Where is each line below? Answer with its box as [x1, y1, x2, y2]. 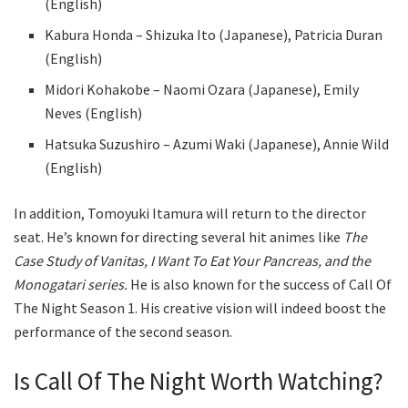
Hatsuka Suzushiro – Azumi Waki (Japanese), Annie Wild [45, 135, 390, 154]
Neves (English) [45, 104, 143, 123]
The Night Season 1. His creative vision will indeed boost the [14, 299, 386, 318]
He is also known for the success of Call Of [127, 275, 392, 294]
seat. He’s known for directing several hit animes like [14, 228, 343, 247]
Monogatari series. [14, 275, 127, 294]
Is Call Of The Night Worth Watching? [14, 364, 383, 396]
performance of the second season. [14, 322, 232, 342]
